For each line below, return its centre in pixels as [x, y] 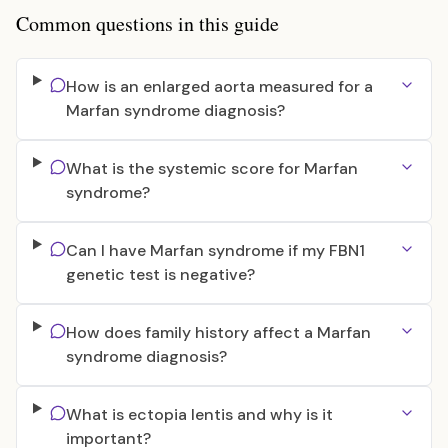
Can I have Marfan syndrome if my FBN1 [215, 250]
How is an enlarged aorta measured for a [219, 86]
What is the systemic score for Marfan [211, 168]
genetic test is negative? [160, 274]
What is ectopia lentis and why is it [199, 414]
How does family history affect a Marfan [218, 332]
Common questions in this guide [147, 23]
